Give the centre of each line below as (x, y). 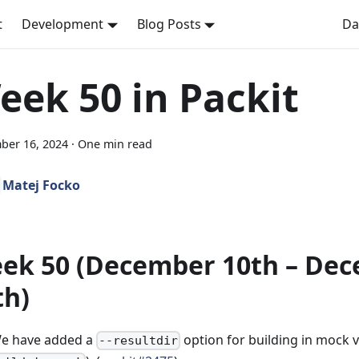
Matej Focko (41, 185)
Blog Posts (169, 24)
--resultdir (139, 341)
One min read (115, 144)
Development (63, 24)
